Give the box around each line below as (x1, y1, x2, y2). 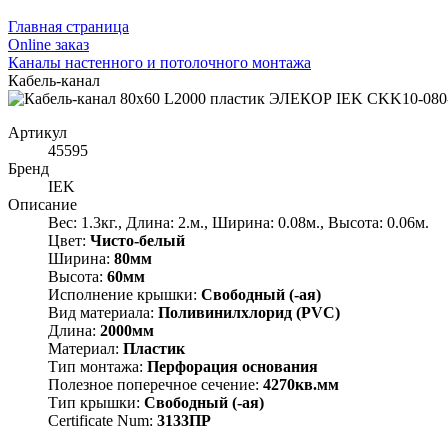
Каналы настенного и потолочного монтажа (8, 53, 311, 71)
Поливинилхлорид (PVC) (158, 303, 340, 321)
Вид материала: (48, 303, 158, 321)
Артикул (8, 123, 67, 141)
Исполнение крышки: (48, 285, 201, 303)
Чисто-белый (90, 231, 185, 249)
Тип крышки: (48, 393, 144, 411)
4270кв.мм (263, 375, 339, 393)
